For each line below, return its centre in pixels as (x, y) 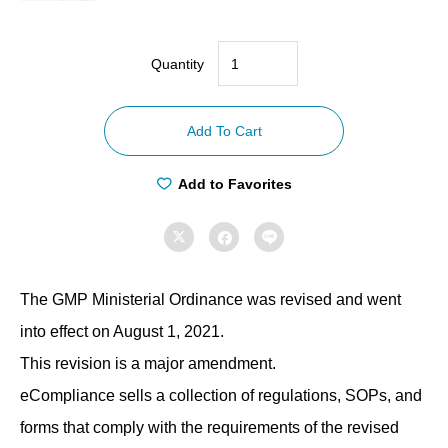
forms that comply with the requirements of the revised (209, 427)
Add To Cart (224, 131)
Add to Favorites (234, 184)
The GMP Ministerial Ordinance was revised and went (210, 299)
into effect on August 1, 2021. (122, 331)
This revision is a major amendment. (148, 363)
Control (279, 216)
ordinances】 (298, 160)
